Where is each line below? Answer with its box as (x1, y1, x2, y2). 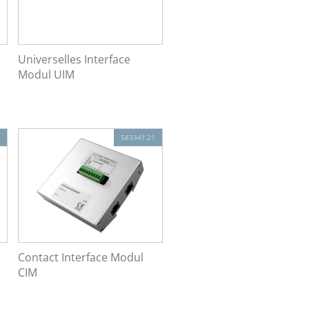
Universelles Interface (17, 51, 130, 67)
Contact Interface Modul (17, 250, 143, 266)
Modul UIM (17, 66, 74, 82)
